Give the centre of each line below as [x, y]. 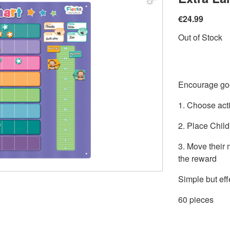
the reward [197, 158]
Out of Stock [200, 37]
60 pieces [196, 199]
